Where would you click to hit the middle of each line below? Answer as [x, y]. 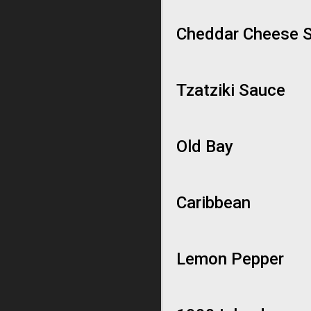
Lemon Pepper [230, 259]
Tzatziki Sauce [231, 90]
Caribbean [213, 203]
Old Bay [205, 146]
